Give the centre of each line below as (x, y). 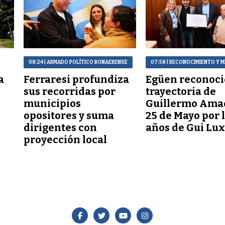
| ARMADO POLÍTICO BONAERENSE (86, 62)
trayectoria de (181, 91)
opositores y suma (69, 115)
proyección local (66, 139)
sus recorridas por (70, 91)
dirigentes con (61, 127)
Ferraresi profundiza (77, 79)
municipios (52, 103)
